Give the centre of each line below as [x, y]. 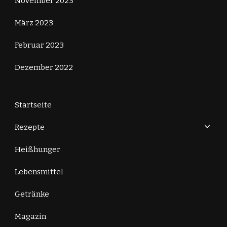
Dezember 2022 [44, 68]
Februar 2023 [39, 45]
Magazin [30, 217]
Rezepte [30, 127]
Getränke [32, 194]
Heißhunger [37, 150]
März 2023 [34, 23]
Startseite [33, 105]
